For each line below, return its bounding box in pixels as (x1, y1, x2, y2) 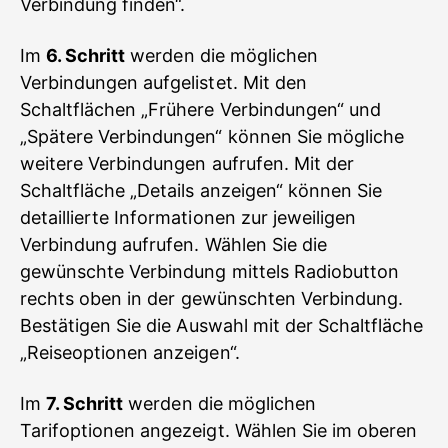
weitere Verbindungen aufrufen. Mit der (20, 153, 354, 174)
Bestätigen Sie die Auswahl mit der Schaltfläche (20, 315, 424, 336)
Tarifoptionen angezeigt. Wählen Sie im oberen (20, 420, 418, 441)
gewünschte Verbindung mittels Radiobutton (20, 261, 399, 282)
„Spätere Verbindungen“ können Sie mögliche (20, 126, 405, 147)
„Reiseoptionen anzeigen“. (20, 342, 240, 363)
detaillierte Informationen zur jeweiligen (20, 207, 356, 228)
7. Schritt (46, 393, 124, 414)
